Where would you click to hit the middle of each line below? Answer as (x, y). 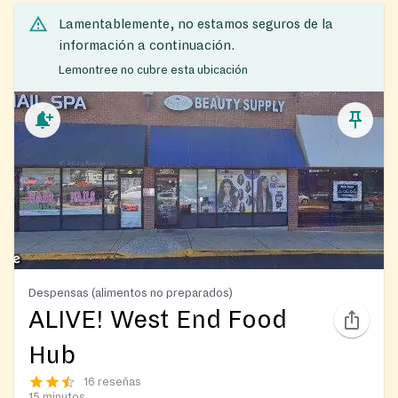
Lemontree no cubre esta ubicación (153, 70)
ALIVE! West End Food (158, 319)
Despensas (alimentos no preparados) (131, 292)
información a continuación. (147, 46)
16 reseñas (112, 382)
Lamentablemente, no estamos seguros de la (196, 24)
